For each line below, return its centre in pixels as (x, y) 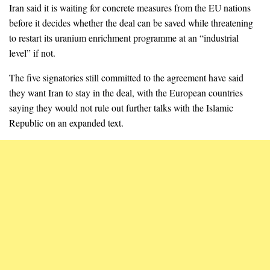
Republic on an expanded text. (66, 123)
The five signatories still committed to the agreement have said (126, 78)
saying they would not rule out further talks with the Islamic (121, 108)
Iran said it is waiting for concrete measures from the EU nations (130, 8)
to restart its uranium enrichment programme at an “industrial (124, 38)
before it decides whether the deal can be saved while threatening (131, 23)
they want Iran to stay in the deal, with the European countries (126, 93)
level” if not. (32, 53)
